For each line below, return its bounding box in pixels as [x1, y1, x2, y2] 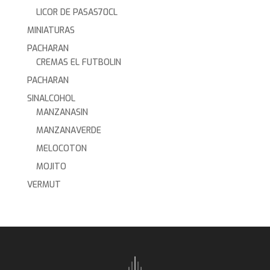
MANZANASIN [36, 107, 88, 118]
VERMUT [27, 179, 61, 190]
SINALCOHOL [27, 93, 75, 104]
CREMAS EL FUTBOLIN [36, 57, 121, 68]
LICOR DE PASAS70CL [36, 7, 118, 18]
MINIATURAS [27, 25, 75, 36]
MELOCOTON [36, 143, 87, 154]
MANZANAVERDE [36, 125, 101, 136]
